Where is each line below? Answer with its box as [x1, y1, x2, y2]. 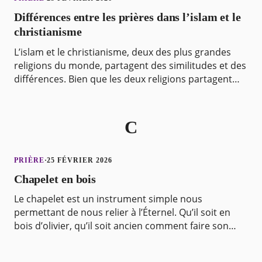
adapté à [13, 246, 53, 259]
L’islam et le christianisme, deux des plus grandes [13, 45, 231, 58]
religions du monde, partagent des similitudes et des [13, 58, 246, 72]
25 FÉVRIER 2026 [47, 156, 112, 164]
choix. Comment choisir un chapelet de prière [13, 232, 215, 246]
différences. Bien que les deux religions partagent [13, 72, 232, 85]
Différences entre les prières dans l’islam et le [13, 11, 241, 24]
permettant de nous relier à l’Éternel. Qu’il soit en [13, 205, 230, 219]
